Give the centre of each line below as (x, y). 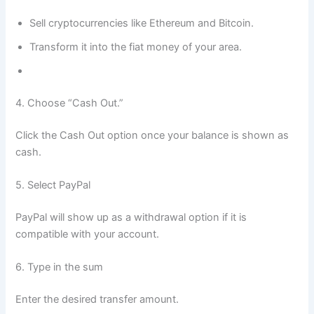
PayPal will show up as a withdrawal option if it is (131, 217)
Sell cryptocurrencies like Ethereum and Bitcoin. (142, 23)
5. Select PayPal (53, 185)
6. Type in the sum (60, 267)
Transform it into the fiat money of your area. (136, 47)
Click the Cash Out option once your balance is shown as (152, 135)
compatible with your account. (88, 234)
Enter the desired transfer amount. (97, 300)
